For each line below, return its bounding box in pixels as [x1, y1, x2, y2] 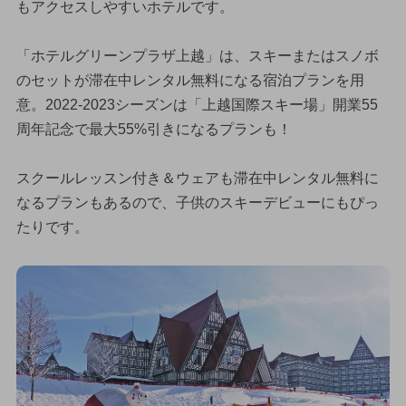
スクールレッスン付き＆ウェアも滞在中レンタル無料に [15, 169, 379, 186]
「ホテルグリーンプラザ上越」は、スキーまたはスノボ [15, 47, 379, 63]
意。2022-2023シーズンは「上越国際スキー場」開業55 [15, 96, 378, 112]
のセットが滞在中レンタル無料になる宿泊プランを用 [15, 72, 364, 88]
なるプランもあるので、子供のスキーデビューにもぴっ [15, 194, 379, 210]
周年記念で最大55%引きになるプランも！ [15, 121, 292, 137]
